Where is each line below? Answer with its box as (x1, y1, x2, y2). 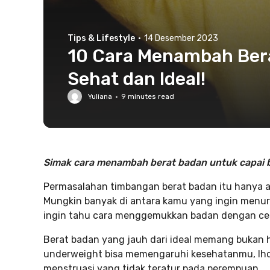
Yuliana (88, 92, 112, 101)
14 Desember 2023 (144, 33, 218, 43)
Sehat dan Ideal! (67, 68, 206, 90)
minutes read (126, 92, 174, 101)
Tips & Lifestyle (67, 33, 135, 43)
